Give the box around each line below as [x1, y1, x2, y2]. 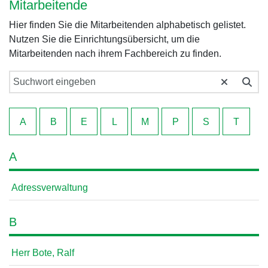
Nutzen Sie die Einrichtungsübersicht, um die [9, 34, 200, 44]
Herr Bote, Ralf [11, 248, 74, 258]
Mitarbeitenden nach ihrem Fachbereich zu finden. [9, 48, 221, 59]
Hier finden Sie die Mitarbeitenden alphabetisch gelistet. [9, 20, 246, 30]
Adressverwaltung [11, 182, 88, 193]
